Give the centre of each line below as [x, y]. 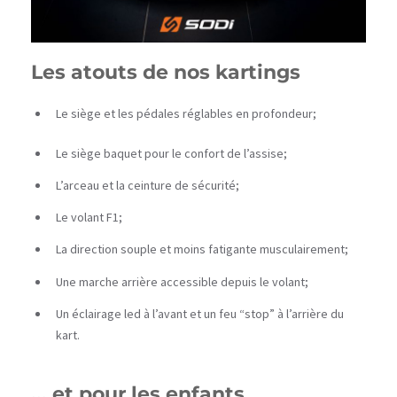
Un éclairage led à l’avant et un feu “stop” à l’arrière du [200, 313]
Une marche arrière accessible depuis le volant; [182, 281]
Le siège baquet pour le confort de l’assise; [171, 153]
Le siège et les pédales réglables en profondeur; [186, 113]
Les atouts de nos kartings [166, 72]
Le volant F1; [89, 218]
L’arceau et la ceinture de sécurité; [148, 185]
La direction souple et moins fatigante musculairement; [202, 249]
